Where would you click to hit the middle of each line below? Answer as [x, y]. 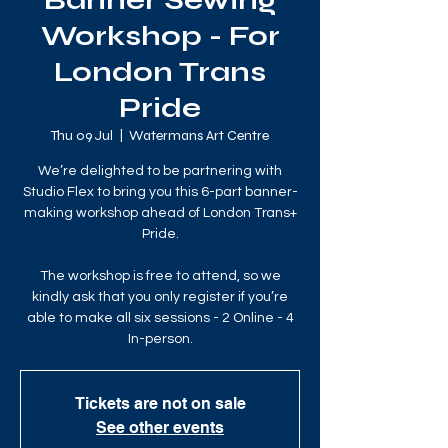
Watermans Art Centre [199, 135]
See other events [160, 427]
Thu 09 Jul [82, 135]
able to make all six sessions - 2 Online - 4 [160, 318]
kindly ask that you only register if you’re [160, 297]
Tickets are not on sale [160, 403]
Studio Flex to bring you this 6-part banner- [160, 192]
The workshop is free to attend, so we [160, 276]
